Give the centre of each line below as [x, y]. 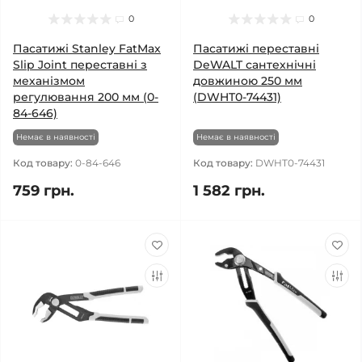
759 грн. [44, 191]
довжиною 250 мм [248, 81]
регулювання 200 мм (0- [86, 97]
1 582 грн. [229, 191]
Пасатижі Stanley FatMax [87, 48]
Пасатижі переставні [256, 48]
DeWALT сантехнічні [255, 65]
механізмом [49, 81]
